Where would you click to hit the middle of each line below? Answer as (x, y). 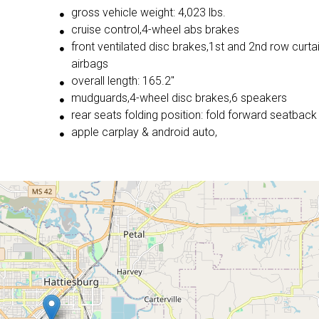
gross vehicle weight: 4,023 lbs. (148, 13)
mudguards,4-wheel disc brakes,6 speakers (179, 98)
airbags (89, 64)
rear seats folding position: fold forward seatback (194, 115)
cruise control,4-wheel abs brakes (155, 30)
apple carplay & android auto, (144, 132)
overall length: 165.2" (122, 81)
